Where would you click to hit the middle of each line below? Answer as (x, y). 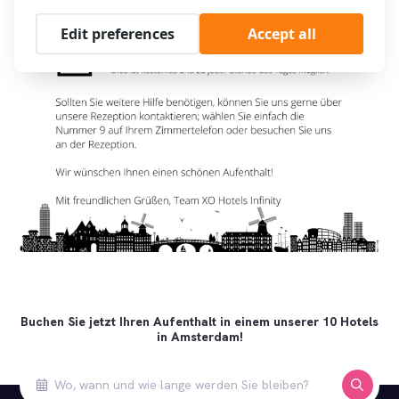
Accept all (281, 33)
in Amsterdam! (199, 336)
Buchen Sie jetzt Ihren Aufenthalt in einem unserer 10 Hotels (199, 321)
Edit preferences (118, 33)
